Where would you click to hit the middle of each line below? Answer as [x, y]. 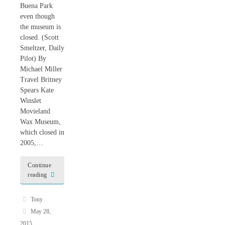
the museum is [40, 27]
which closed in [42, 132]
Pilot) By [33, 58]
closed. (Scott [39, 37]
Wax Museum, [40, 122]
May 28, [40, 212]
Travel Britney [41, 79]
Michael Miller [41, 69]
